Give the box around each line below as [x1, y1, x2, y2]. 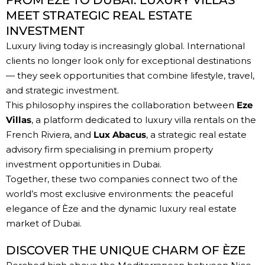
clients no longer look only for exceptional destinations [6, 55, 251, 67]
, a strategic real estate [146, 129, 247, 141]
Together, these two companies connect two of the [6, 173, 238, 185]
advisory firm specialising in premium [6, 144, 173, 156]
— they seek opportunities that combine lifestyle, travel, [6, 70, 254, 82]
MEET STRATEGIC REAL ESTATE [6, 8, 192, 23]
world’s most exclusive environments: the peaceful [6, 188, 233, 200]
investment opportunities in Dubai [6, 159, 160, 170]
